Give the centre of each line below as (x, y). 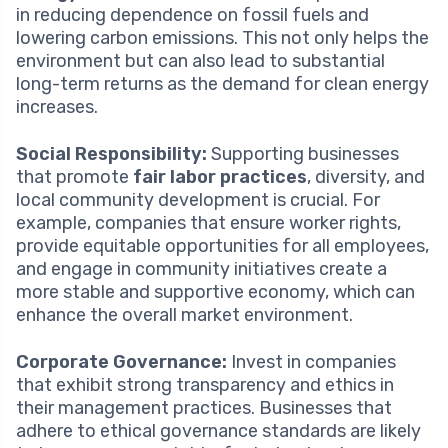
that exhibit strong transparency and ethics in (205, 384)
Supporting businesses (303, 153)
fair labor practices (220, 176)
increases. (57, 106)
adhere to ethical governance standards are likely (218, 430)
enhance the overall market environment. (184, 314)
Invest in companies (311, 361)
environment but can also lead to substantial (200, 60)
